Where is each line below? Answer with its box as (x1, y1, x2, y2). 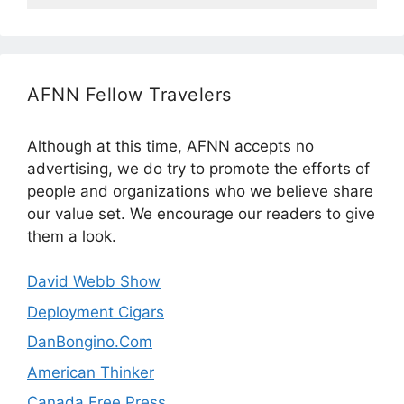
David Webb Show (27, 272, 161, 291)
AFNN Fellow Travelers (27, 83, 232, 106)
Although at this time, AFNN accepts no (27, 136, 314, 155)
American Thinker (27, 363, 154, 381)
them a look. (27, 226, 116, 245)
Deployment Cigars (27, 302, 164, 321)
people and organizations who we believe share (27, 181, 373, 200)
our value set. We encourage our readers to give (27, 204, 375, 223)
